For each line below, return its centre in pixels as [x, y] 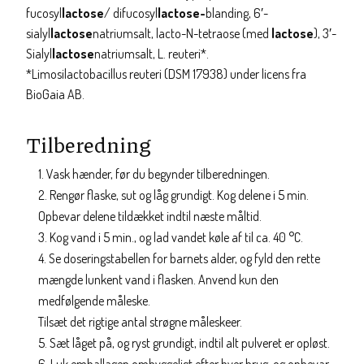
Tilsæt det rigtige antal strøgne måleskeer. [140, 322]
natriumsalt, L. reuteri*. [152, 54]
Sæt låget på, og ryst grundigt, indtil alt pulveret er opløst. [190, 343]
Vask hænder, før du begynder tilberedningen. [158, 174]
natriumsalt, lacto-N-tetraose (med [182, 33]
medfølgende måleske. [94, 301]
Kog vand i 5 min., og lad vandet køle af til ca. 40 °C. [176, 237]
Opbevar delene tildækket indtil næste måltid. [150, 216]
